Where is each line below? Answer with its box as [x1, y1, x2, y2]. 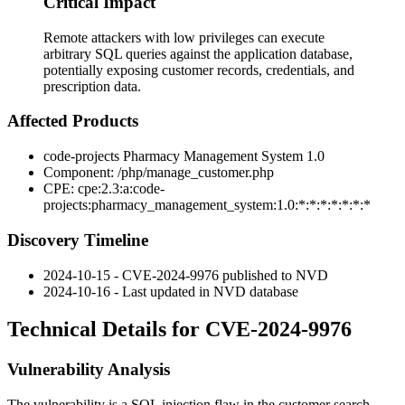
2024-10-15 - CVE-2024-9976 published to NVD [43, 267, 328, 283]
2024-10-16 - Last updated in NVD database [43, 283, 298, 299]
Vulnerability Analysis [7, 360, 170, 380]
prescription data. [43, 78, 141, 94]
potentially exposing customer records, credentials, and [43, 61, 354, 78]
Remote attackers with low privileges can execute [43, 29, 325, 45]
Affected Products [7, 111, 138, 131]
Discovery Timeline [7, 230, 148, 250]
